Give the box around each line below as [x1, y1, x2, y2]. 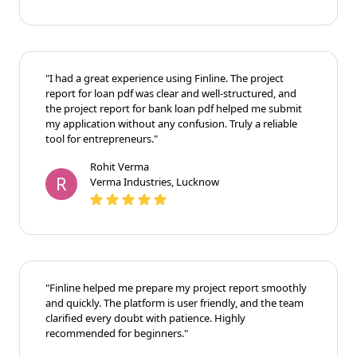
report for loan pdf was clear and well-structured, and [45, 85, 296, 100]
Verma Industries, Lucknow [90, 174, 219, 189]
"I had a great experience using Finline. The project [45, 70, 284, 85]
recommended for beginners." [45, 325, 188, 340]
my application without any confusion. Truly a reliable [45, 116, 297, 131]
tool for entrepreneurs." [45, 131, 158, 146]
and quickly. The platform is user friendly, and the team [45, 295, 304, 310]
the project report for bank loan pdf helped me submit [45, 100, 302, 116]
